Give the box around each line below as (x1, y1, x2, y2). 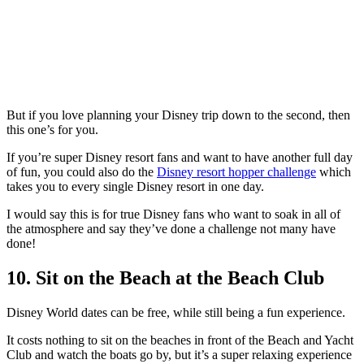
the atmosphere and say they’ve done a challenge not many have (6, 221, 336, 236)
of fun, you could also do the (6, 164, 157, 179)
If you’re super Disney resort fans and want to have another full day (6, 149, 353, 164)
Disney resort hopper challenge (157, 164, 316, 179)
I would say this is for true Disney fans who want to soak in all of (6, 206, 340, 221)
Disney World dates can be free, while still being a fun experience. (6, 305, 345, 319)
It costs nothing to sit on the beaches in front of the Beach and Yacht (6, 332, 353, 347)
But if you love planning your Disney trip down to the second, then (6, 107, 350, 122)
